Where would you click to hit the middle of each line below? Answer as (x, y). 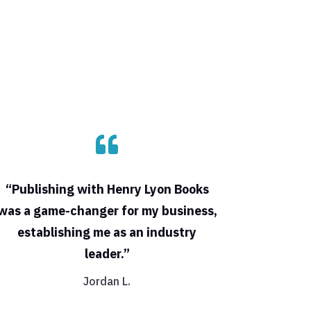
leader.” (107, 253)
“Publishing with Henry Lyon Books (107, 189)
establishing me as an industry (107, 232)
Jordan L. (107, 281)
